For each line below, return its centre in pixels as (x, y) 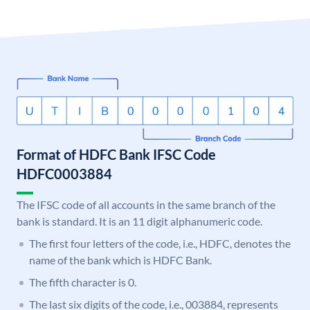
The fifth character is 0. (83, 282)
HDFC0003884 (64, 174)
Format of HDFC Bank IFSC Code (116, 155)
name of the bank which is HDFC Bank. (120, 260)
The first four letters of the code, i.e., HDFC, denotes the (160, 244)
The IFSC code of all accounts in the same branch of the (146, 205)
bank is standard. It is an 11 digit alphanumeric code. (139, 221)
